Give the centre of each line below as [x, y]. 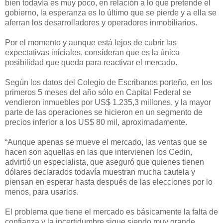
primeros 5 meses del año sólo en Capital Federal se [98, 92]
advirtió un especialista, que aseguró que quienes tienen [105, 162]
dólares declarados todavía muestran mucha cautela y [100, 172]
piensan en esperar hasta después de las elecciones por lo [109, 182]
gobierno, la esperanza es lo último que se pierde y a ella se [111, 12]
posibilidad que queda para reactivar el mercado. [91, 62]
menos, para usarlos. [42, 192]
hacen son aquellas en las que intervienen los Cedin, [99, 152]
